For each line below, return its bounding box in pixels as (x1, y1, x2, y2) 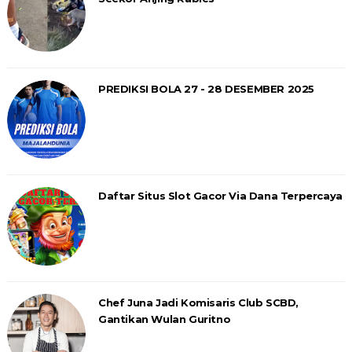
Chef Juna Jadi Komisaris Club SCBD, (97, 295, 299, 309)
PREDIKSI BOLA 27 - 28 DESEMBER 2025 (97, 82, 314, 95)
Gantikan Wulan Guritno (97, 312, 231, 325)
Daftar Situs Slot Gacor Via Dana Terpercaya (97, 189, 343, 202)
